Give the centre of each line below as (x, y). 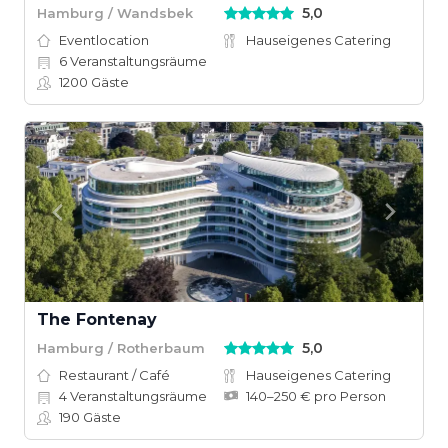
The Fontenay (97, 319)
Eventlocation (104, 40)
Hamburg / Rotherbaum (121, 347)
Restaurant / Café (114, 375)
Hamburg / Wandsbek (115, 12)
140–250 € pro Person (316, 396)
